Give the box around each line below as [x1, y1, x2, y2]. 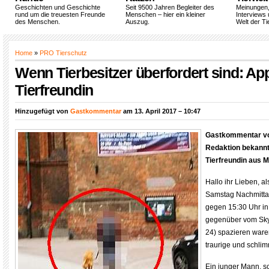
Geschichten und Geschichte [15, 4, 100, 11]
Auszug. [125, 18, 150, 25]
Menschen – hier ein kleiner [125, 11, 205, 18]
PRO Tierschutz [40, 49, 87, 56]
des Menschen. [15, 18, 60, 25]
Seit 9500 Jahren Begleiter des [125, 4, 214, 11]
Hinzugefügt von [15, 107, 70, 115]
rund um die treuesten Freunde [15, 11, 105, 18]
